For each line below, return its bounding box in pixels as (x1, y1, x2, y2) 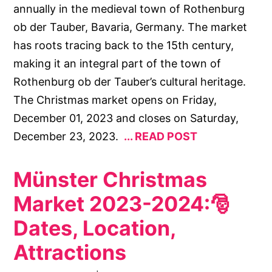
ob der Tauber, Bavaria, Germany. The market (13, 21, 248, 34)
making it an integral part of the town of (13, 57, 222, 70)
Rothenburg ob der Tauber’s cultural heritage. (13, 75, 246, 89)
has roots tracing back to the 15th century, (13, 39, 234, 52)
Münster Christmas (13, 167, 208, 192)
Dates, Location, (13, 216, 176, 241)
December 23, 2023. (13, 130, 122, 143)
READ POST (135, 130, 198, 143)
